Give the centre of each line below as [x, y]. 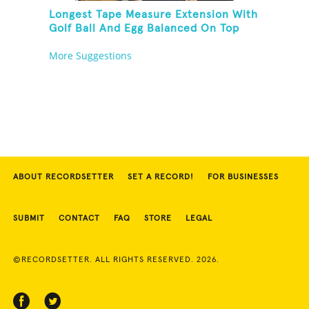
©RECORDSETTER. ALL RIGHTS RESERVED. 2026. [116, 260]
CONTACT [79, 219]
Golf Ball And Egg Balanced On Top [144, 29]
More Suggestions [91, 56]
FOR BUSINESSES [243, 178]
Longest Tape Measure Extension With [154, 15]
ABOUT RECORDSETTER [63, 178]
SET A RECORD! [161, 178]
